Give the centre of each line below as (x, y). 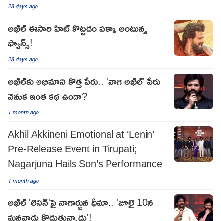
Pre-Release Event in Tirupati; (73, 149)
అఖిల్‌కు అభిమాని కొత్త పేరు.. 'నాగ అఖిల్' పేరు (84, 81)
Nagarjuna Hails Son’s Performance (85, 164)
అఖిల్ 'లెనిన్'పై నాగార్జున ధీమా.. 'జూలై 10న (81, 202)
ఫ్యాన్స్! (20, 42)
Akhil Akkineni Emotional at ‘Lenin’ (81, 134)
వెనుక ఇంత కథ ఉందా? (48, 95)
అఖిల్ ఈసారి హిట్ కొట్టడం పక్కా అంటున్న (78, 27)
